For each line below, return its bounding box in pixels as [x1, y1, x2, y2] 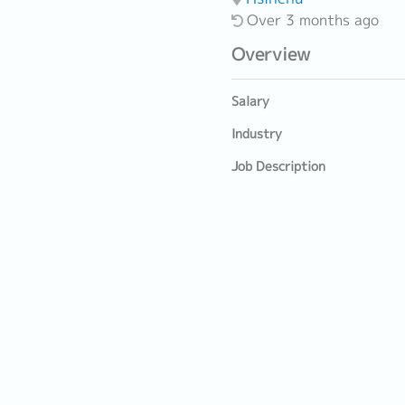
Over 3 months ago [247, 10, 379, 30]
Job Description [231, 157, 325, 175]
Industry [231, 125, 282, 143]
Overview [231, 42, 310, 66]
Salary [231, 92, 269, 110]
